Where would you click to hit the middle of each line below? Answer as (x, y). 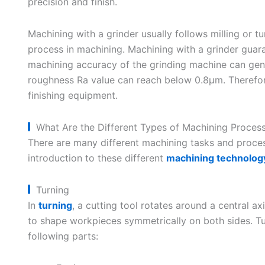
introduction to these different (97, 158)
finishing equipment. (72, 95)
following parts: (63, 236)
